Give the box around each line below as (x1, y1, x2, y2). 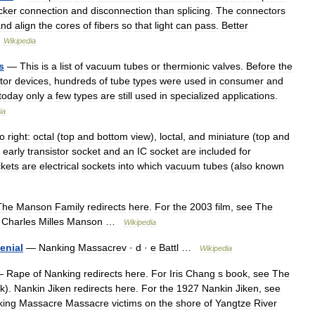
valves (212, 60, 240, 72)
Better (221, 20, 248, 31)
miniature (208, 131, 250, 142)
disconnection (91, 5, 152, 16)
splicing (177, 5, 210, 16)
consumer (219, 75, 264, 86)
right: (8, 131, 30, 142)
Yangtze (215, 297, 251, 309)
